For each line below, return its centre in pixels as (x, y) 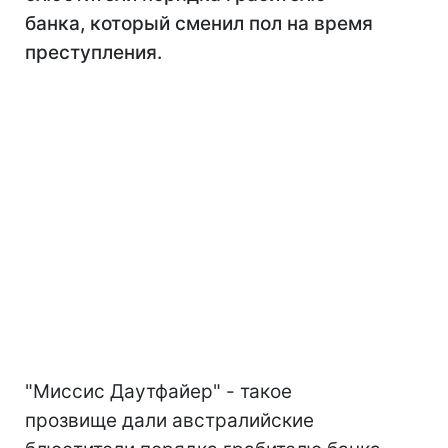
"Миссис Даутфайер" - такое (158, 391)
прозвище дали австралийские (169, 420)
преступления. (93, 52)
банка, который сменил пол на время (199, 23)
